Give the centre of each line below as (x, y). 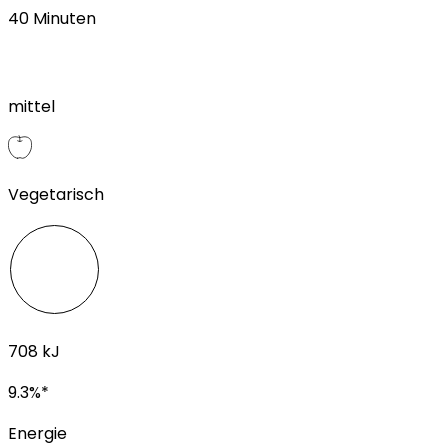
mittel (31, 106)
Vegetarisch (56, 194)
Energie (37, 433)
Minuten (64, 18)
